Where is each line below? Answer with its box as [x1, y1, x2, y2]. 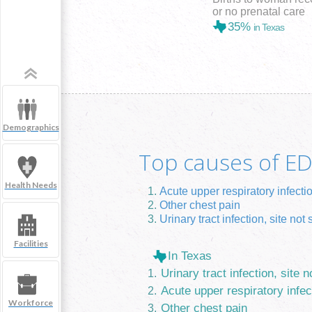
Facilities [13, 238, 48, 249]
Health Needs [4, 180, 57, 191]
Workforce [8, 297, 53, 308]
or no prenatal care [212, 5, 305, 17]
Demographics [2, 121, 59, 132]
